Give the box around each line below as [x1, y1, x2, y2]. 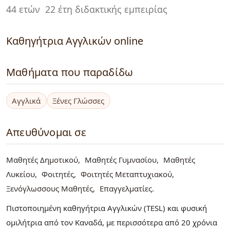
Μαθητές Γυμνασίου [85, 154, 157, 165]
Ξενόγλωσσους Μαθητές [6, 183, 93, 194]
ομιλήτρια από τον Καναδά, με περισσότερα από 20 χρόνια [6, 217, 217, 227]
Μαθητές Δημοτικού [6, 154, 78, 165]
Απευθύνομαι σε [6, 125, 86, 139]
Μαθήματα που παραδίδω [6, 65, 133, 80]
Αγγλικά [12, 95, 41, 106]
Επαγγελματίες [100, 183, 152, 194]
